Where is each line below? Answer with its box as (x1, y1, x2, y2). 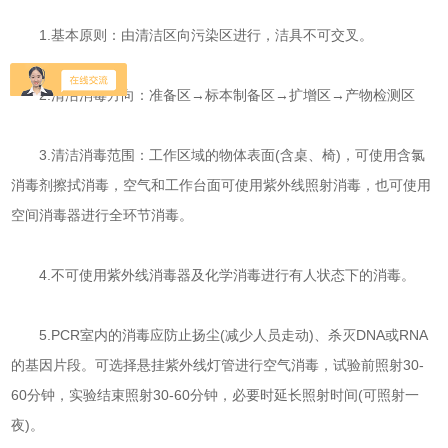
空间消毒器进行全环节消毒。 (11, 207, 194, 223)
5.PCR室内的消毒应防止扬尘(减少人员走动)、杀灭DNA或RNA (11, 327, 429, 343)
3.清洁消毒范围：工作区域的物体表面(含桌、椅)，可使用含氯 (11, 147, 426, 163)
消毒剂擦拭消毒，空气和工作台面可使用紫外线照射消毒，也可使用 (11, 177, 432, 193)
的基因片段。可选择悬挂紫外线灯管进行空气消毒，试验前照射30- (11, 357, 425, 373)
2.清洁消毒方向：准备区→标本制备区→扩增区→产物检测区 (11, 87, 416, 103)
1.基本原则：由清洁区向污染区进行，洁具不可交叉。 (11, 27, 374, 43)
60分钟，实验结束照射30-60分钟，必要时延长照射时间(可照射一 (11, 387, 420, 403)
